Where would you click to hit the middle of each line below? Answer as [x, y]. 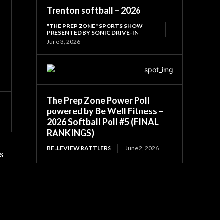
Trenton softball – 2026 [94, 10]
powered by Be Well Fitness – [105, 111]
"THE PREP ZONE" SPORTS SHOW [95, 26]
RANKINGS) [71, 132]
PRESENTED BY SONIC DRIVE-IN [93, 32]
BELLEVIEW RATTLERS [79, 148]
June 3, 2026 [64, 41]
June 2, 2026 [142, 148]
